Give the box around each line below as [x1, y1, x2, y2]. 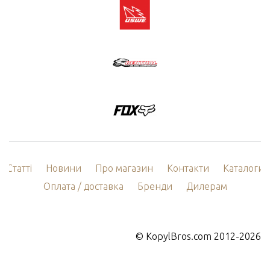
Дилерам [186, 181, 227, 192]
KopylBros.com [146, 231, 212, 242]
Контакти [166, 163, 209, 174]
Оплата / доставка [43, 181, 124, 192]
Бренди [137, 181, 172, 192]
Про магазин [95, 163, 153, 174]
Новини [45, 163, 81, 174]
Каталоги [222, 163, 264, 174]
